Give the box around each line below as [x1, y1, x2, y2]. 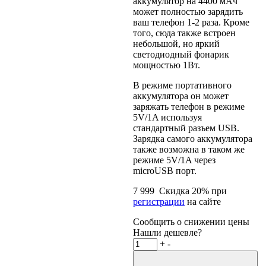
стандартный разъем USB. [133, 123, 239, 134]
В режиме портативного [133, 80, 232, 91]
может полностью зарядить [133, 7, 243, 17]
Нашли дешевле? [133, 227, 202, 238]
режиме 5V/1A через [133, 155, 216, 166]
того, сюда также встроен [133, 28, 236, 39]
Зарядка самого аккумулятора [133, 134, 252, 144]
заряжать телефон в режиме [133, 102, 245, 112]
